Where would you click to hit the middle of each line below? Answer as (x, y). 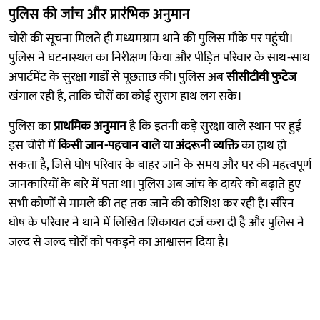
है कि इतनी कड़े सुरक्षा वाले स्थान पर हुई (214, 126)
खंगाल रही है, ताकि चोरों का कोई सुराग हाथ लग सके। (125, 96)
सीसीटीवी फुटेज (261, 77)
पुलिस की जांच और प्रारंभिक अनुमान (99, 14)
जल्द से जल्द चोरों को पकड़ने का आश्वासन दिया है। (119, 242)
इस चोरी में (33, 145)
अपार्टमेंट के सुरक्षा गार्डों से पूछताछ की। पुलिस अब (117, 77)
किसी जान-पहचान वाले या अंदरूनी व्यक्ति (148, 145)
